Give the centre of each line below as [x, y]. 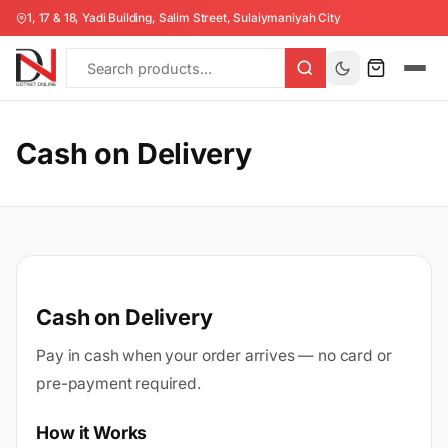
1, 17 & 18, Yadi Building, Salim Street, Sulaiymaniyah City [184, 17]
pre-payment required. [118, 383]
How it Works [92, 432]
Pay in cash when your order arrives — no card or [214, 355]
